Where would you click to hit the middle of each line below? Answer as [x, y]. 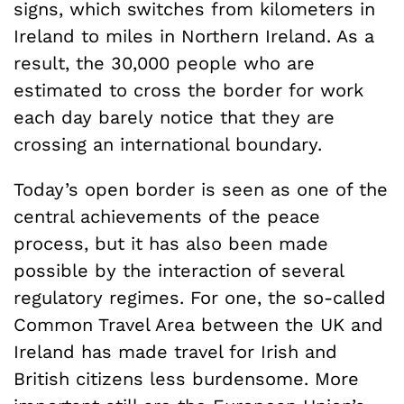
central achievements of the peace [167, 217]
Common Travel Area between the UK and [198, 325]
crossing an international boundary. [168, 145]
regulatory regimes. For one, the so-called [200, 298]
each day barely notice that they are [174, 118]
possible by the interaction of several [179, 271]
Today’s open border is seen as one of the [201, 190]
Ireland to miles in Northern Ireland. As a [194, 37]
